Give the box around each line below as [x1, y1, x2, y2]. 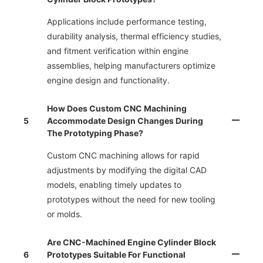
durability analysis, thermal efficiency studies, [47, 31, 221, 42]
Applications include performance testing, [47, 16, 207, 27]
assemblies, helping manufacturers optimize [47, 60, 215, 71]
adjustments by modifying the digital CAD [47, 165, 207, 176]
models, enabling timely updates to [47, 180, 181, 190]
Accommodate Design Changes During [47, 116, 203, 126]
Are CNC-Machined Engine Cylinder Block [47, 237, 216, 248]
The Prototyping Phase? [47, 128, 143, 139]
